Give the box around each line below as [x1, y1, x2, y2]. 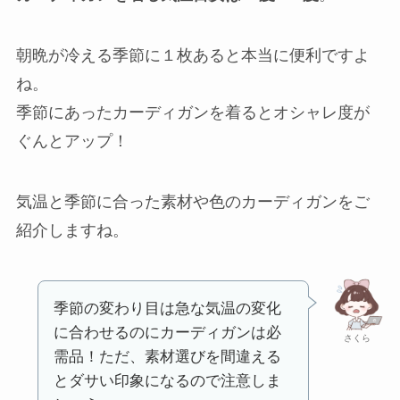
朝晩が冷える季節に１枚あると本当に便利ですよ [15, 46, 370, 65]
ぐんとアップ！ [15, 132, 129, 151]
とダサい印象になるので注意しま [53, 371, 281, 389]
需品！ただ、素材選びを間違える [53, 347, 281, 365]
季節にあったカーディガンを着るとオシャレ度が [15, 104, 370, 122]
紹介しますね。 [15, 221, 129, 240]
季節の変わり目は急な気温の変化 [53, 299, 281, 317]
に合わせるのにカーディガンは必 [53, 323, 281, 341]
